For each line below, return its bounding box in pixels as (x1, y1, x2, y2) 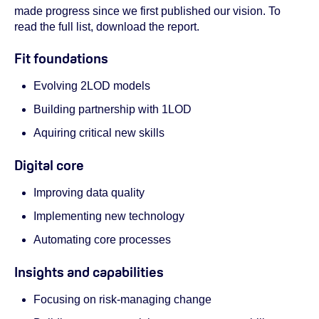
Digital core (14, 155, 84, 174)
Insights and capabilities (14, 262, 164, 281)
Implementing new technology (33, 209, 185, 222)
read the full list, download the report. (14, 20, 199, 33)
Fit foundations (14, 49, 108, 68)
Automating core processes (33, 234, 172, 246)
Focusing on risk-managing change (33, 293, 212, 305)
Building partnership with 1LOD (33, 103, 192, 116)
